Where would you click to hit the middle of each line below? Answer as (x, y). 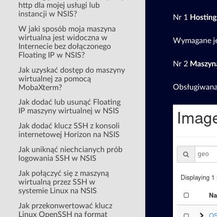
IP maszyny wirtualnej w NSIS (69, 111)
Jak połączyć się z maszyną (64, 173)
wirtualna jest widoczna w (63, 38)
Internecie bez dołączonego (65, 46)
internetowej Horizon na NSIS (69, 135)
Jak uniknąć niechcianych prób (71, 150)
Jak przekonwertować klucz (66, 206)
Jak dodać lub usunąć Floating (70, 102)
